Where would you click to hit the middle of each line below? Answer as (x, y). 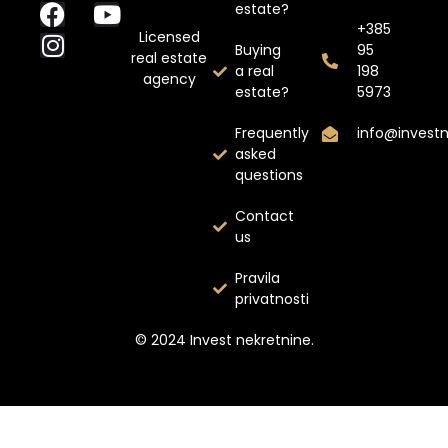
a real (255, 71)
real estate (169, 58)
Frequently (272, 133)
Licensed (169, 37)
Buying (258, 50)
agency (169, 79)
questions (269, 175)
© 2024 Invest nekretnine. (224, 340)
